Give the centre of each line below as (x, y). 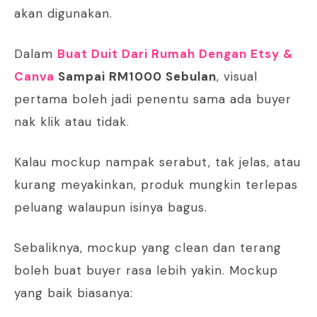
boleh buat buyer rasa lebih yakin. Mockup (146, 271)
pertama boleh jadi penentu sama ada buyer (153, 99)
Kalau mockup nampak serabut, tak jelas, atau (157, 162)
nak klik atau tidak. (72, 122)
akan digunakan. (63, 14)
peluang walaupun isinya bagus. (111, 208)
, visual (237, 77)
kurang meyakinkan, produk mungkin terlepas (156, 185)
